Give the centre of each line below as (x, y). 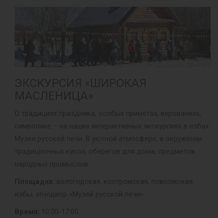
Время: (27, 211)
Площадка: (35, 181)
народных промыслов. (52, 164)
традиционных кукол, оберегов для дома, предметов (105, 151)
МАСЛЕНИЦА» (54, 96)
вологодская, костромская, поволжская (124, 181)
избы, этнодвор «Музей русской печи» (79, 194)
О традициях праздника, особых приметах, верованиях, (108, 113)
